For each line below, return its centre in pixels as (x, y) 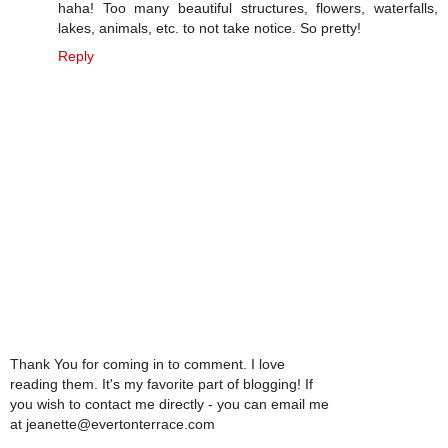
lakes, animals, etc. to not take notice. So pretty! (209, 28)
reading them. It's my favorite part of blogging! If (161, 383)
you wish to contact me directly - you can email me (169, 403)
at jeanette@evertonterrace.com (112, 423)
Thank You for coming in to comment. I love (147, 363)
